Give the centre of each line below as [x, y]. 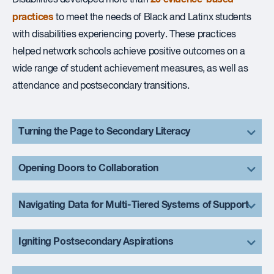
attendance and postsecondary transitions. [101, 86]
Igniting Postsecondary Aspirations [96, 241]
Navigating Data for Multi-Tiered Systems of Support [134, 205]
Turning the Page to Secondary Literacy [104, 131]
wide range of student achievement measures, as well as [130, 69]
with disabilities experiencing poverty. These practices [124, 35]
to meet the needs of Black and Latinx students [152, 17]
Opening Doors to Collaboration [88, 168]
